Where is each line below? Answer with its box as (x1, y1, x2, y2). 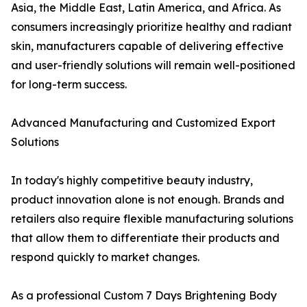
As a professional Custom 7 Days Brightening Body (11, 288, 277, 302)
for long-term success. (11, 77, 127, 91)
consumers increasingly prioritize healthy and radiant (11, 20, 292, 34)
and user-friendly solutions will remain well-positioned (11, 58, 295, 72)
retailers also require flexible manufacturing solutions (11, 212, 293, 225)
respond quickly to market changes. (11, 250, 199, 264)
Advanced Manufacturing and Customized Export (11, 116, 275, 130)
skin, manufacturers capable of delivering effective (11, 39, 284, 53)
